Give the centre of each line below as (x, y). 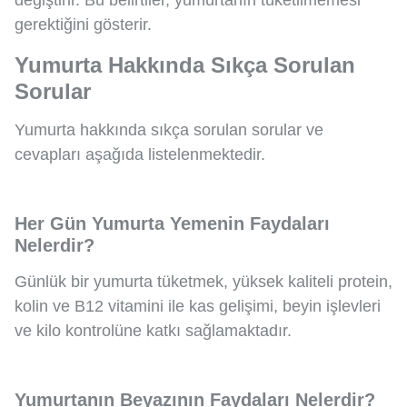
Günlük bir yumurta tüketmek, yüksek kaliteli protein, (203, 281)
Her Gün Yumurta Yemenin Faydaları (172, 223)
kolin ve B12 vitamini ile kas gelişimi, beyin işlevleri (198, 306)
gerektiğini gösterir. (83, 24)
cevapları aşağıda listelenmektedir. (140, 154)
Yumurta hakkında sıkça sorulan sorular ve (169, 129)
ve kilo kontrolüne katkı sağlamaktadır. (153, 330)
